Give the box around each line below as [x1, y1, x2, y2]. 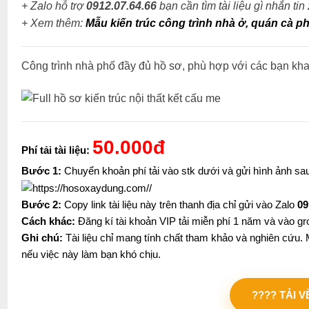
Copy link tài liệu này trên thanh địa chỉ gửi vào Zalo [61, 199, 297, 211]
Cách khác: [21, 215, 75, 228]
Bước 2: [21, 199, 61, 211]
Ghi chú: [21, 232, 63, 244]
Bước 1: [21, 165, 61, 177]
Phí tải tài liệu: [21, 144, 90, 157]
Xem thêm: [30, 17, 86, 30]
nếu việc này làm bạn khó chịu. [21, 248, 161, 261]
